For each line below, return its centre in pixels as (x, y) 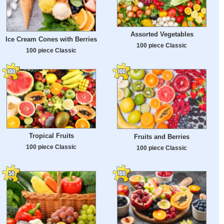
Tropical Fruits (51, 136)
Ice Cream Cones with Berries (51, 39)
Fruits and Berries (162, 136)
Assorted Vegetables (162, 34)
